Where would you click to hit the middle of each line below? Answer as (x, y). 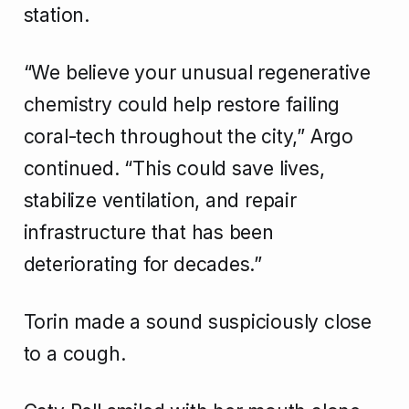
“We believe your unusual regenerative (197, 73)
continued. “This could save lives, (174, 169)
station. (57, 16)
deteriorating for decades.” (143, 265)
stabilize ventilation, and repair (160, 201)
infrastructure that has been (148, 233)
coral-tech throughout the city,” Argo (188, 137)
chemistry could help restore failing (182, 105)
